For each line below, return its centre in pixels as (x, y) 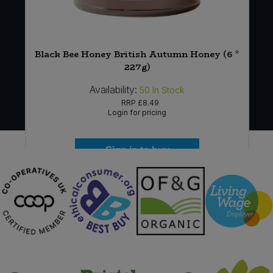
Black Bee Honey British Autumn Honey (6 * (137, 55)
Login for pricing (137, 113)
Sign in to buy (137, 151)
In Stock (169, 90)
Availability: (114, 90)
